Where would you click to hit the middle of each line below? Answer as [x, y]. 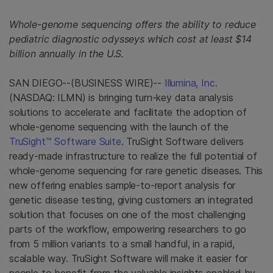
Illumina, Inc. [191, 83]
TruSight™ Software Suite [65, 141]
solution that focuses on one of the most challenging [127, 214]
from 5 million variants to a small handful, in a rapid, [122, 244]
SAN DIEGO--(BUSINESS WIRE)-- [87, 83]
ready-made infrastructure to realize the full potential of [133, 156]
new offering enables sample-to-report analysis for [122, 185]
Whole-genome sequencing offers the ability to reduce [133, 24]
